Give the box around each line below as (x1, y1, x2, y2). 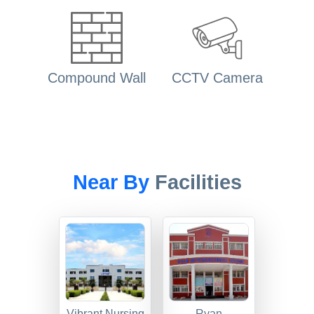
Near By (72, 171, 155, 194)
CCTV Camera (172, 70, 263, 86)
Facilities (154, 171, 242, 194)
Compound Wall (48, 70, 146, 86)
